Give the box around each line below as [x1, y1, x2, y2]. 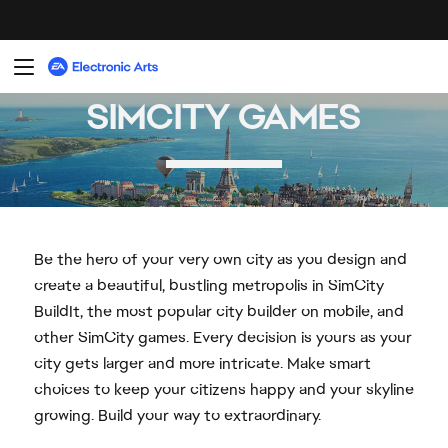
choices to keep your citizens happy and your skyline [33, 379, 414, 401]
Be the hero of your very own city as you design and [33, 249, 407, 271]
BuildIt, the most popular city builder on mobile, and [33, 301, 404, 323]
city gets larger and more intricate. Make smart [33, 353, 371, 375]
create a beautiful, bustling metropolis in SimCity [33, 275, 384, 297]
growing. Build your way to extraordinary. [33, 405, 321, 427]
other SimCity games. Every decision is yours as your [33, 327, 412, 349]
